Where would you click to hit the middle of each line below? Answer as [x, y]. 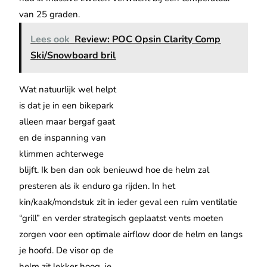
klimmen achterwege [62, 154]
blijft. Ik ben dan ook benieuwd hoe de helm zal [114, 170]
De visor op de [85, 251]
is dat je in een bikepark [67, 106]
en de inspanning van [63, 138]
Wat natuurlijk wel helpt [68, 90]
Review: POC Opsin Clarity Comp [148, 40]
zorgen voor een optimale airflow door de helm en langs [131, 235]
